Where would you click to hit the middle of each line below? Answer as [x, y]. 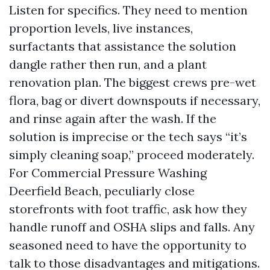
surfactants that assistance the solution [123, 46]
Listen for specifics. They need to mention [128, 10]
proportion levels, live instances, [101, 28]
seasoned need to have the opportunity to [128, 245]
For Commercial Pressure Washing [108, 173]
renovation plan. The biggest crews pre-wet [133, 82]
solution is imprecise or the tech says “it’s [128, 137]
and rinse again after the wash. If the [113, 118]
